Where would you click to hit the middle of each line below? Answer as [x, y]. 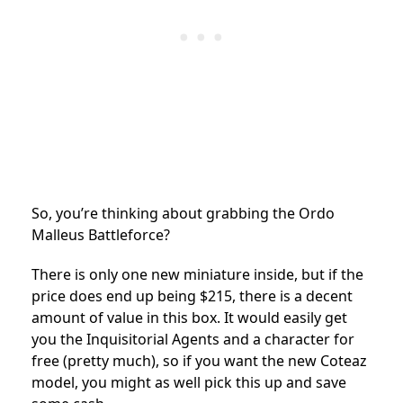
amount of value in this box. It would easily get [189, 317]
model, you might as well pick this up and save [189, 382]
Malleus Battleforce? [103, 234]
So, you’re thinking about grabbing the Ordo [183, 213]
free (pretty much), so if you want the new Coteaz [199, 360]
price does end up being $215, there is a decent [192, 296]
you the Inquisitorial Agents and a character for [193, 339]
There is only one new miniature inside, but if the [197, 274]
